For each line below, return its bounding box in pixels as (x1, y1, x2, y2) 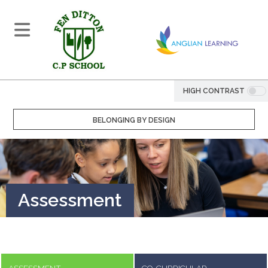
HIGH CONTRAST (183, 87, 245, 95)
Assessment (18, 190, 122, 211)
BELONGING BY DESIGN (93, 116, 175, 124)
